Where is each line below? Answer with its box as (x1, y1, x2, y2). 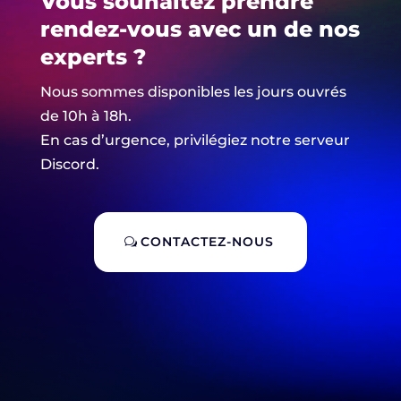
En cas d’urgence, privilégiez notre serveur (39, 131, 350, 149)
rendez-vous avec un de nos (39, 15, 360, 42)
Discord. (39, 155, 99, 173)
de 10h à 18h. (39, 107, 132, 124)
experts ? (39, 43, 146, 70)
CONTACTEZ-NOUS (140, 233, 274, 250)
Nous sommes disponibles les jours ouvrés (39, 82, 346, 100)
